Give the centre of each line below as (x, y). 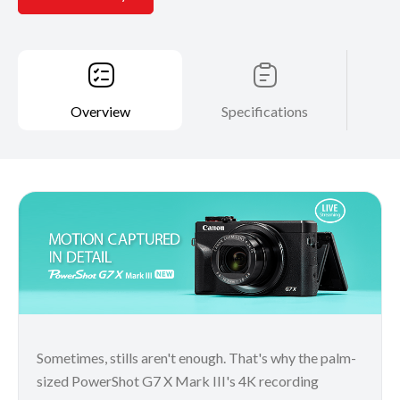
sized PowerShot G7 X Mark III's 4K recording (178, 380)
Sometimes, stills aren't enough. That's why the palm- (196, 357)
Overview (100, 111)
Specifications (265, 111)
